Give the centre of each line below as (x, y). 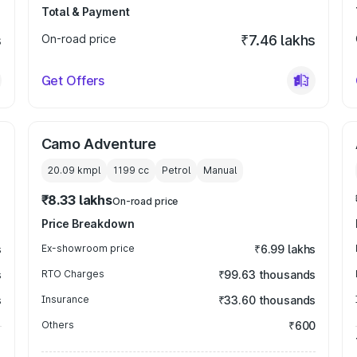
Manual (220, 170)
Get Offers (73, 80)
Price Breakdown (88, 224)
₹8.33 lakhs (76, 200)
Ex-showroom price (88, 248)
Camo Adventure (99, 144)
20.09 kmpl (74, 170)
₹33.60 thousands (267, 300)
